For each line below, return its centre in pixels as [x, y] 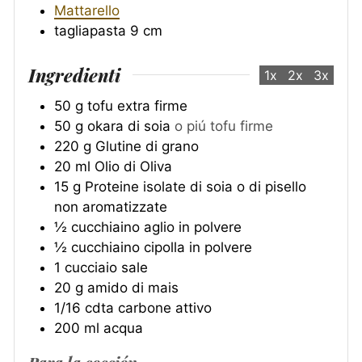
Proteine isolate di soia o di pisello [196, 186]
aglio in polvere [193, 227]
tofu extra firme [137, 105]
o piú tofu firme [224, 126]
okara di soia [129, 126]
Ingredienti [74, 75]
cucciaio [91, 267]
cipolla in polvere [198, 247]
